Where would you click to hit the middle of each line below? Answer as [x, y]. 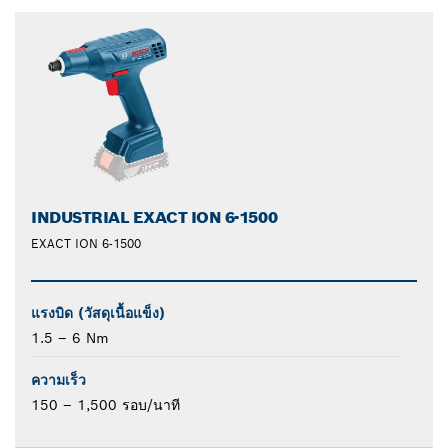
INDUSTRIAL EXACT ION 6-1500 [154, 218]
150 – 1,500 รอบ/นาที [105, 405]
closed [255, 18]
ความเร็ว [58, 380]
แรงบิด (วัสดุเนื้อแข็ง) [98, 313]
